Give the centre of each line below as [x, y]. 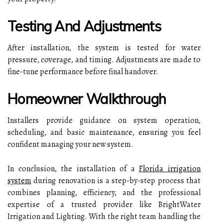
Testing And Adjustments [84, 26]
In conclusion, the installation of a [73, 168]
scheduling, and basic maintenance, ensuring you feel [104, 132]
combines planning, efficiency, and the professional [104, 192]
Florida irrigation [170, 168]
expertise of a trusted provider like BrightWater [104, 204]
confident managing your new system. [70, 144]
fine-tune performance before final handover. [83, 71]
